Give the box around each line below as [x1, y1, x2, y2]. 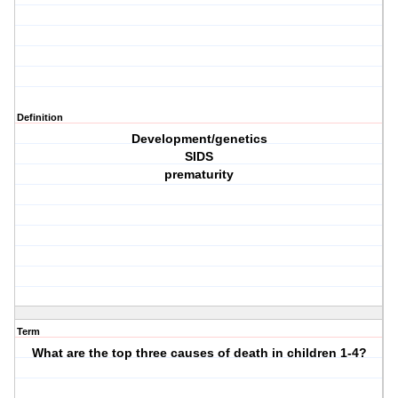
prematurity [164, 167, 235, 182]
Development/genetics [131, 131, 267, 147]
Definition [17, 112, 63, 123]
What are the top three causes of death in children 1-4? [31, 346, 367, 361]
